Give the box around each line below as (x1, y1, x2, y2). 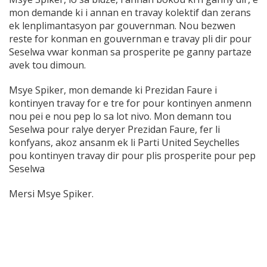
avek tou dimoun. (9, 58, 86, 72)
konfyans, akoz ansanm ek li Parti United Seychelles (9, 136, 240, 150)
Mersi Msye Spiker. (9, 187, 94, 201)
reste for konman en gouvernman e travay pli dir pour (9, 32, 252, 46)
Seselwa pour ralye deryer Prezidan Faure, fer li (9, 123, 220, 136)
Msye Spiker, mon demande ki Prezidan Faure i (9, 83, 217, 97)
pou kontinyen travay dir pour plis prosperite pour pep (9, 149, 256, 163)
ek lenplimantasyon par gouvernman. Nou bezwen (9, 19, 235, 33)
